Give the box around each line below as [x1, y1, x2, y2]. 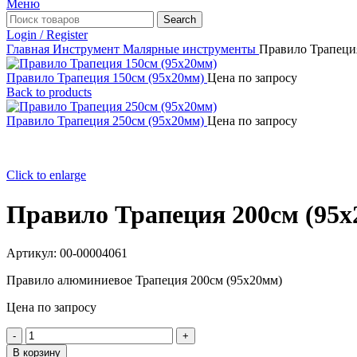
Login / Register [6, 28, 88, 42]
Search [163, 14, 196, 26]
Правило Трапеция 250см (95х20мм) [6, 114, 207, 128]
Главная [6, 42, 53, 57]
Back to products [6, 85, 92, 100]
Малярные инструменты [123, 42, 259, 57]
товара [25, 341, 61, 355]
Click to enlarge [6, 168, 86, 182]
